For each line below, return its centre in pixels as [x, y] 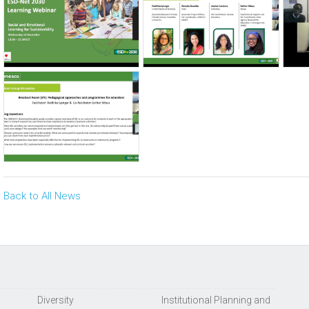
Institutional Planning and [216, 300]
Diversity [56, 300]
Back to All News [42, 196]
